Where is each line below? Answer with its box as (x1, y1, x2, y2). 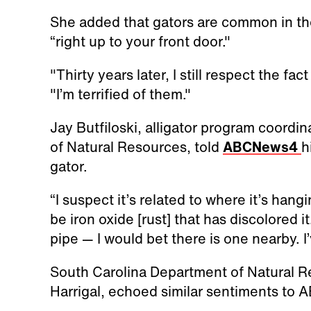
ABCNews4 (222, 136, 301, 157)
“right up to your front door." (49, 31, 230, 51)
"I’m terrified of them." (49, 83, 191, 104)
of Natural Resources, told (49, 136, 223, 157)
